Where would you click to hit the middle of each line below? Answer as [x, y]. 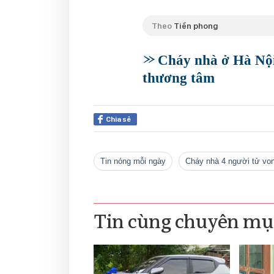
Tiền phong [196, 25]
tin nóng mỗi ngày [135, 161]
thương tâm [179, 78]
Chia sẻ [118, 119]
